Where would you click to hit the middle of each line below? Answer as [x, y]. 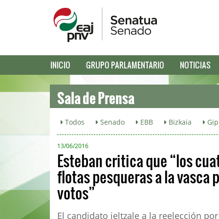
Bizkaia [179, 122]
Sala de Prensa [96, 94]
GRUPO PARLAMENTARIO [125, 65]
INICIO [60, 65]
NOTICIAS [195, 65]
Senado [111, 122]
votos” [76, 193]
